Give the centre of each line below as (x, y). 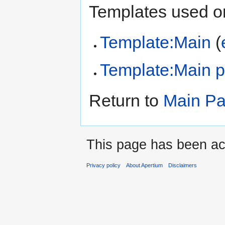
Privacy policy (103, 165)
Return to (126, 101)
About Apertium (145, 165)
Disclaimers (183, 165)
